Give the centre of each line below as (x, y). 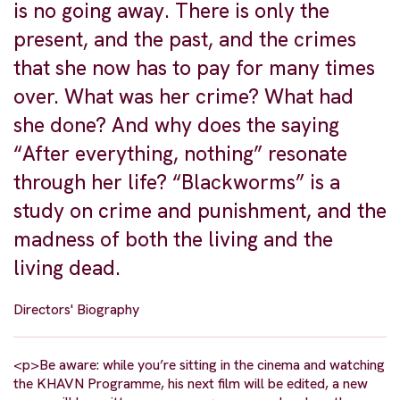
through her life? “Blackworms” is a (177, 182)
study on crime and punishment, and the (200, 210)
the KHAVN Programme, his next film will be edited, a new (191, 383)
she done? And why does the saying (176, 125)
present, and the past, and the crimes (185, 39)
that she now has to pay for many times (194, 67)
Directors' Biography (76, 309)
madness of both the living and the (173, 239)
